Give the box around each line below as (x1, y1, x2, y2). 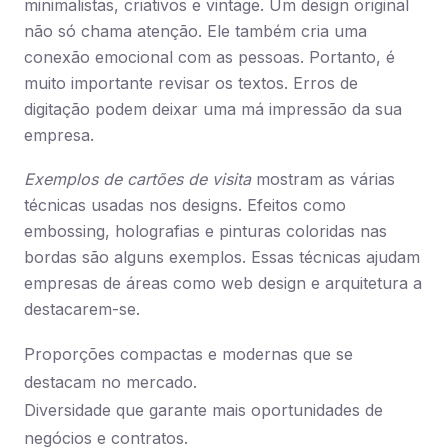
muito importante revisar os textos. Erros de (24, 73, 358, 93)
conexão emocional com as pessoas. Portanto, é (24, 47, 395, 67)
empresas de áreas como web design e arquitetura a (24, 273, 422, 293)
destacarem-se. (24, 299, 140, 319)
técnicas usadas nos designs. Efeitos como (24, 195, 346, 215)
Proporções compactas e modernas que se (24, 344, 353, 364)
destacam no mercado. (24, 372, 197, 392)
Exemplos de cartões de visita (24, 169, 251, 189)
